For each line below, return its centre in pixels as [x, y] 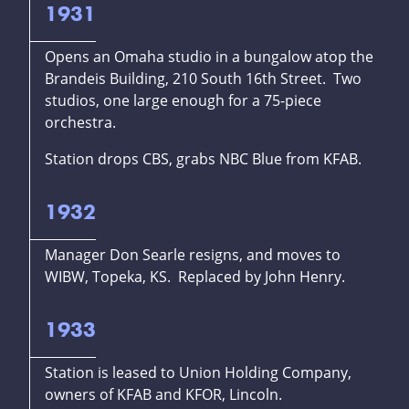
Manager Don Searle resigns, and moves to [193, 255]
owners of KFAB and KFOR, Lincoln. [163, 395]
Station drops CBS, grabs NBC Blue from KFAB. [203, 159]
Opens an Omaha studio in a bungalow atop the [209, 57]
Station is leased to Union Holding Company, [198, 373]
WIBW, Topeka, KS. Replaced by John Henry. [195, 277]
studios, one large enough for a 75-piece [183, 101]
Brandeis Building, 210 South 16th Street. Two [203, 79]
